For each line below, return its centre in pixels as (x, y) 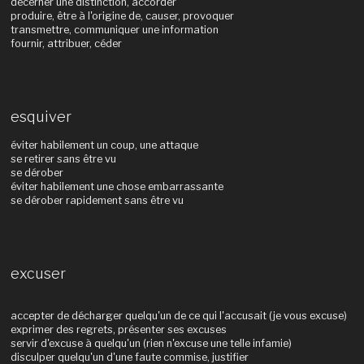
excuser (38, 274)
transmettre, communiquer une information (114, 30)
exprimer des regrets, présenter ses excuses (118, 329)
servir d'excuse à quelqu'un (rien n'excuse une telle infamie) (151, 343)
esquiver (41, 117)
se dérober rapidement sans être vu (97, 200)
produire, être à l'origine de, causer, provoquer (122, 16)
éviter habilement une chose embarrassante (117, 186)
